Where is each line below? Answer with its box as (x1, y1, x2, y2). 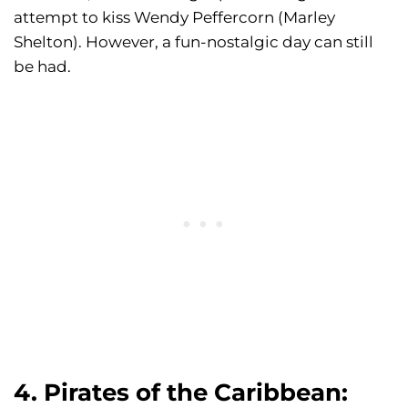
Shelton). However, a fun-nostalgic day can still (14, 32, 373, 51)
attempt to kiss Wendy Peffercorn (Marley (14, 7, 335, 26)
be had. (14, 56, 71, 76)
